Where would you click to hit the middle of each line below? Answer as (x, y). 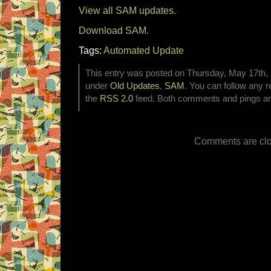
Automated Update (144, 50)
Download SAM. (114, 30)
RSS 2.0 (116, 99)
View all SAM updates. (127, 10)
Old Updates (135, 86)
